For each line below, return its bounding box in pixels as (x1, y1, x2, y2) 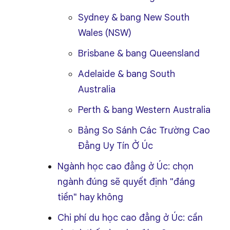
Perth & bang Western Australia (78, 104, 210, 116)
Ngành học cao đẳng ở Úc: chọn (57, 161, 194, 172)
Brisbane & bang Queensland (78, 48, 200, 59)
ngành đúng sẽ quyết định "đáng (57, 176, 195, 187)
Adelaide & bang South (78, 68, 175, 80)
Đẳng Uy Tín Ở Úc (78, 140, 153, 151)
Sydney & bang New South (78, 12, 189, 23)
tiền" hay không (57, 191, 123, 203)
